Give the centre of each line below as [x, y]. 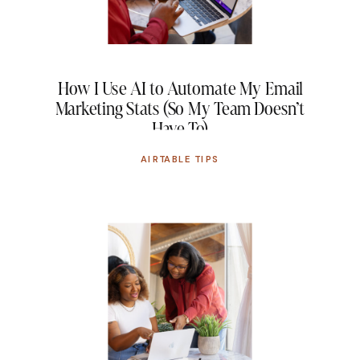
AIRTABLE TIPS [180, 159]
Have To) [180, 128]
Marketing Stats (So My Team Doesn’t [180, 108]
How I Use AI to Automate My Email [180, 88]
